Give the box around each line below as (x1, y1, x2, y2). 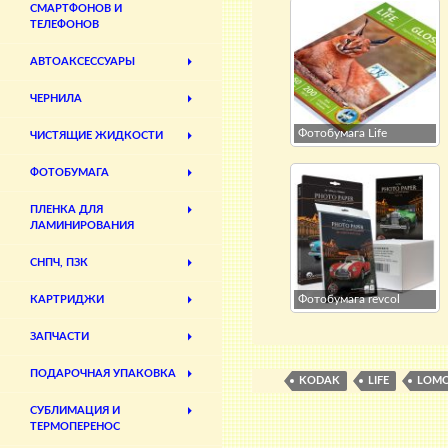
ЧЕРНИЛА (30, 93, 82, 105)
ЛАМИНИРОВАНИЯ (30, 220, 134, 232)
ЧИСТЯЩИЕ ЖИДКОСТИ (30, 130, 163, 142)
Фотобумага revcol (297, 293, 400, 306)
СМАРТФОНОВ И (30, 3, 122, 15)
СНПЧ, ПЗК (30, 257, 88, 269)
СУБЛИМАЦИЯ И (30, 405, 120, 417)
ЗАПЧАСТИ (30, 331, 89, 343)
